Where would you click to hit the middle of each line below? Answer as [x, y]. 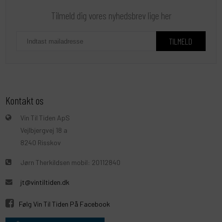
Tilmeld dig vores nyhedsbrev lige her [111, 16]
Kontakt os [25, 100]
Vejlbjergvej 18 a [44, 130]
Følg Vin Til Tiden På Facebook [65, 204]
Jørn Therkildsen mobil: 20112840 [71, 163]
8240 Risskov [41, 143]
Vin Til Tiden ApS [45, 118]
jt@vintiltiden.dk [45, 182]
